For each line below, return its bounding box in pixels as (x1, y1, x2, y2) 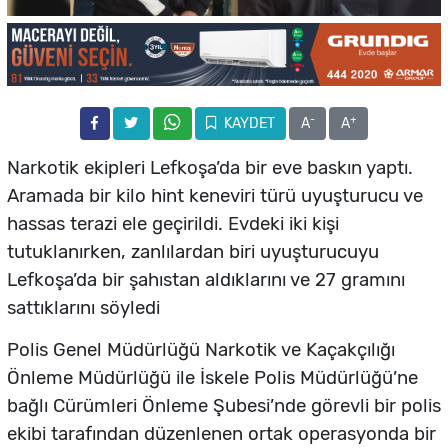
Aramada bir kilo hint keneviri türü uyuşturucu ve (7, 185, 423, 208)
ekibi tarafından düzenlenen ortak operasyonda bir (7, 423, 436, 446)
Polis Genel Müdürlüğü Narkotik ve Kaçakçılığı (7, 339, 395, 362)
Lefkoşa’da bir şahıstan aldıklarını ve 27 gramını (7, 269, 405, 292)
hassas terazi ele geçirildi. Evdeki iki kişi (7, 213, 339, 236)
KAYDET (220, 115, 275, 133)
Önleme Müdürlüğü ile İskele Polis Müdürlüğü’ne (7, 367, 418, 390)
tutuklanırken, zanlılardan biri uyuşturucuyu (7, 241, 379, 264)
